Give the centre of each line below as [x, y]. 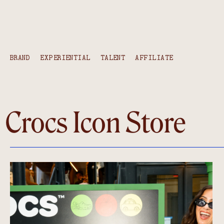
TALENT [113, 57]
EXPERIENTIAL [65, 57]
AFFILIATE [154, 57]
